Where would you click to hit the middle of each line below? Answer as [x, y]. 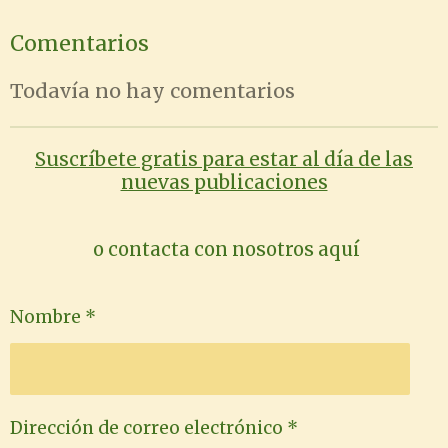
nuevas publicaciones [224, 181]
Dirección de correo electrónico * [154, 428]
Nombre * [53, 317]
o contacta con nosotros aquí [224, 249]
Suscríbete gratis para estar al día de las [224, 158]
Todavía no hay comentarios [152, 90]
